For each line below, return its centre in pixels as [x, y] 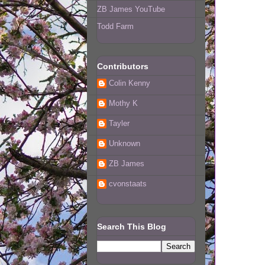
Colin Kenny [130, 83]
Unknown [125, 144]
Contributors [123, 66]
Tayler [119, 124]
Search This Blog [132, 227]
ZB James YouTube [131, 9]
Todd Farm [115, 26]
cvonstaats [128, 184]
